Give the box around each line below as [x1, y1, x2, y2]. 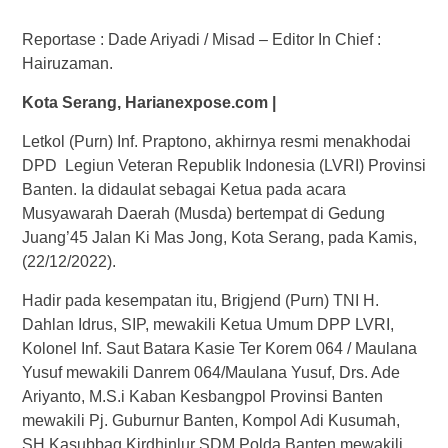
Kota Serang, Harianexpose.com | [21, 94, 276, 111]
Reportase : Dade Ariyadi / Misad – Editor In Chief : [21, 31, 381, 48]
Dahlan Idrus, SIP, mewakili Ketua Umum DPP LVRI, [21, 316, 394, 333]
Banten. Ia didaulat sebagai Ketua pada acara [21, 181, 346, 198]
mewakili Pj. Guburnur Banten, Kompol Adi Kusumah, [21, 412, 400, 429]
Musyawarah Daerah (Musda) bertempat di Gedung [21, 205, 385, 222]
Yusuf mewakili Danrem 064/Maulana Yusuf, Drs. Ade [21, 364, 400, 381]
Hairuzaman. [21, 55, 113, 72]
